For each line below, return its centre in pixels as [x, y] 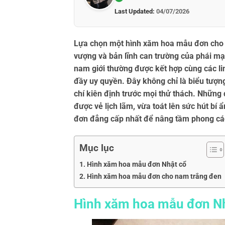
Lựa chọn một [100, 44]
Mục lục [97, 148]
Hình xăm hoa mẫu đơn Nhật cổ [136, 164]
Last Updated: [135, 12]
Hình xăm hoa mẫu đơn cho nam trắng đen [154, 176]
